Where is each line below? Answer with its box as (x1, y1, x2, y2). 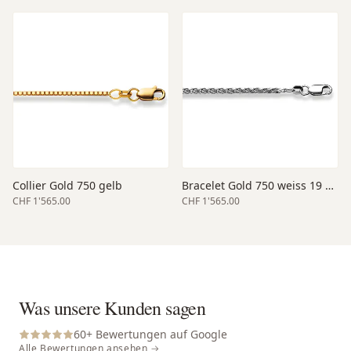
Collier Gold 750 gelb (13, 177, 122, 193)
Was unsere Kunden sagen (19, 295, 206, 320)
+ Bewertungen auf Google (86, 326, 227, 342)
